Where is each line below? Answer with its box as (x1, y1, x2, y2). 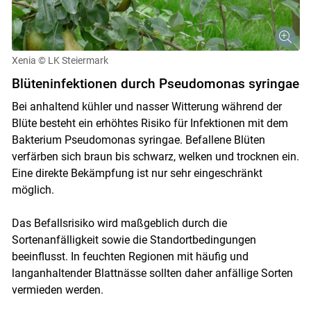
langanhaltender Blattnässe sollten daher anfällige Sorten (11, 266, 293, 280)
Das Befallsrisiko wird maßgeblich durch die (11, 216, 227, 230)
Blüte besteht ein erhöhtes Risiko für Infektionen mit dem (11, 116, 288, 130)
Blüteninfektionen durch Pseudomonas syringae (11, 75, 299, 92)
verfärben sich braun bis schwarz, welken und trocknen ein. (11, 149, 299, 163)
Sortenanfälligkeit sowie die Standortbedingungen (11, 233, 256, 246)
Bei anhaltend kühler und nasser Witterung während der (11, 99, 282, 113)
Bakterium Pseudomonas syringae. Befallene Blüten (11, 133, 265, 146)
